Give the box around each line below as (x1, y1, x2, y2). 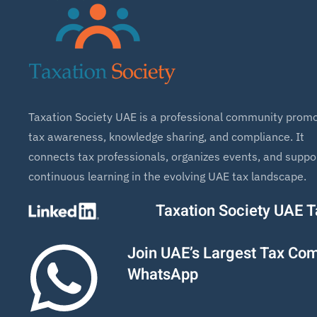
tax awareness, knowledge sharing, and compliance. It (28, 129, 304, 144)
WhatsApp (127, 263, 198, 286)
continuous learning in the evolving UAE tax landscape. (28, 168, 306, 183)
